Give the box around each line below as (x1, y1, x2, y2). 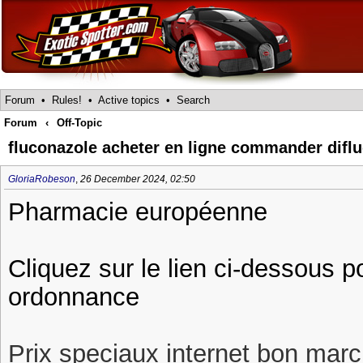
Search (177, 94, 210, 106)
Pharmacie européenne (8, 198, 267, 225)
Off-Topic (57, 117, 102, 129)
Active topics (98, 94, 160, 106)
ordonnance (8, 283, 139, 310)
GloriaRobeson (8, 173, 75, 185)
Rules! (52, 94, 82, 106)
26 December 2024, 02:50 (80, 173, 195, 185)
